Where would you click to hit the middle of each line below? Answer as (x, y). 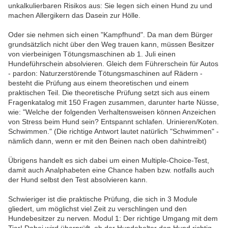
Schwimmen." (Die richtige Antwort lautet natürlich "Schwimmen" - (113, 131)
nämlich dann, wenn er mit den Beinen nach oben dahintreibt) (107, 141)
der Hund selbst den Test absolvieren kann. (78, 180)
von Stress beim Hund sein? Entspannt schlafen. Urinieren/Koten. (113, 122)
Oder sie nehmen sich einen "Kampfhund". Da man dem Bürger (110, 35)
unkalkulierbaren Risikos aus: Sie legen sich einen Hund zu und (110, 6)
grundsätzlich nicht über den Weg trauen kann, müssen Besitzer (111, 44)
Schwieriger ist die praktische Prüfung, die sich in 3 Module (103, 199)
